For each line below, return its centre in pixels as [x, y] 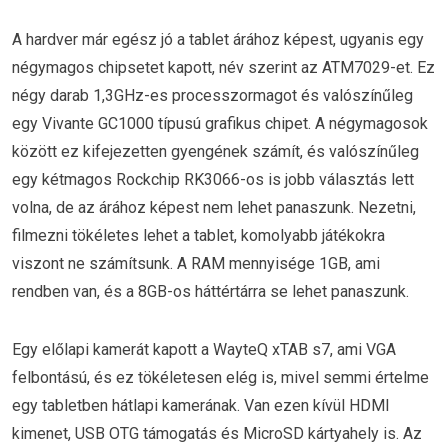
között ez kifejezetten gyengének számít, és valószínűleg [215, 152]
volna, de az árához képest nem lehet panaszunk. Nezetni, [214, 208]
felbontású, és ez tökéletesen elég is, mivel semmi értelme [220, 377]
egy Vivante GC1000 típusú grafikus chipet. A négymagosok [220, 124]
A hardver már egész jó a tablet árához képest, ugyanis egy [218, 40]
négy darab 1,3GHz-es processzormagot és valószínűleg [212, 96]
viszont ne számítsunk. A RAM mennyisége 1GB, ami [196, 264]
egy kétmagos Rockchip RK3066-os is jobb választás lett [213, 180]
